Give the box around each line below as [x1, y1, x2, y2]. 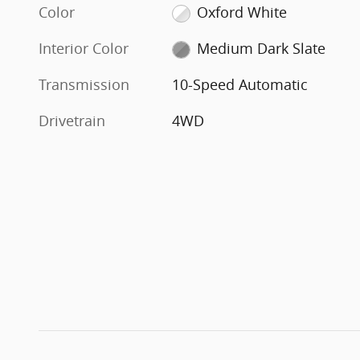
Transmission [39, 74, 129, 94]
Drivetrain [39, 110, 105, 130]
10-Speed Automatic [172, 74, 309, 94]
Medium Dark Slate [196, 38, 325, 58]
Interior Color [39, 38, 129, 58]
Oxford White [196, 2, 287, 22]
